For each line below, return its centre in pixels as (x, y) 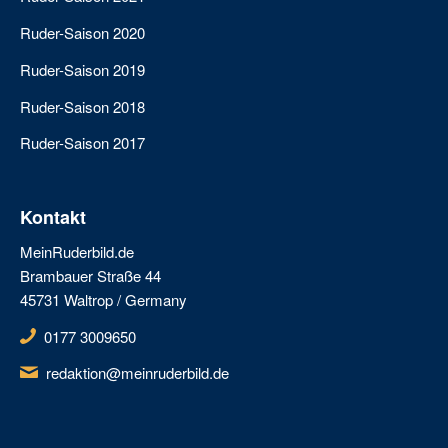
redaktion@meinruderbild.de (137, 373)
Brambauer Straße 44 (90, 275)
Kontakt (53, 217)
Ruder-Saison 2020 (82, 33)
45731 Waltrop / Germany (103, 299)
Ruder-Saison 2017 (82, 143)
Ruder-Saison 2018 (82, 106)
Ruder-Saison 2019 (82, 69)
